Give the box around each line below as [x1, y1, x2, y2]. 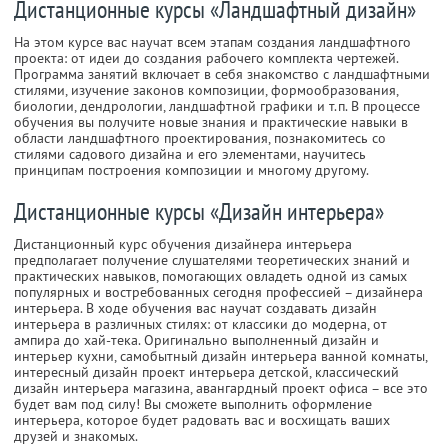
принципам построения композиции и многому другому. [14, 161, 369, 180]
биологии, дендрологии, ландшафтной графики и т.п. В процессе [14, 97, 420, 116]
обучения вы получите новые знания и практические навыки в [14, 113, 408, 132]
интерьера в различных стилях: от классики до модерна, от [14, 315, 387, 334]
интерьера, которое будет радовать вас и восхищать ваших [14, 411, 390, 430]
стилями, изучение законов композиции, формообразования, [14, 81, 398, 100]
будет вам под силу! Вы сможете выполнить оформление [14, 395, 372, 414]
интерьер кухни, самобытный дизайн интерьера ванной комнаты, [14, 347, 427, 366]
